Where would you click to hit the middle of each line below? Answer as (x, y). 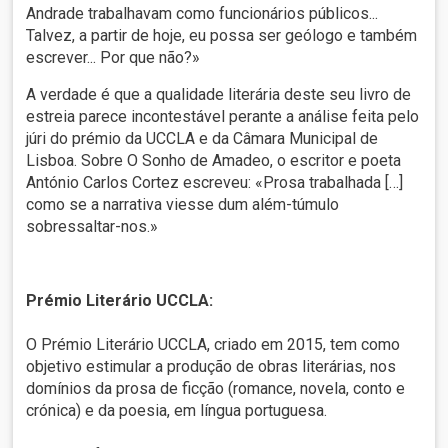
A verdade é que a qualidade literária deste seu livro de (219, 95)
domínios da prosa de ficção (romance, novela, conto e (216, 389)
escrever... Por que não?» (113, 58)
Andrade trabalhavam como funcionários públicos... (202, 14)
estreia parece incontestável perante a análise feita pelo (223, 117)
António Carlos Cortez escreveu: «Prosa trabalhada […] (215, 183)
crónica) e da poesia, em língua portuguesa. (177, 411)
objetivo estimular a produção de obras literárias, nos (211, 367)
